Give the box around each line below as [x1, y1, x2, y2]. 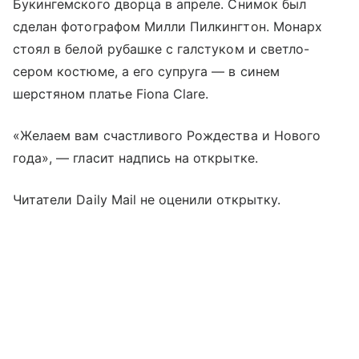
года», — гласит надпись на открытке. [13, 150, 258, 167]
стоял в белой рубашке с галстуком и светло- [13, 41, 310, 58]
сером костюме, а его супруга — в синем [13, 63, 280, 80]
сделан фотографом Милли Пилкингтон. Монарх [13, 18, 323, 35]
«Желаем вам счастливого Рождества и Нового [13, 127, 321, 144]
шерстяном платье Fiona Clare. [13, 86, 209, 103]
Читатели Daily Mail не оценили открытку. [13, 192, 280, 208]
